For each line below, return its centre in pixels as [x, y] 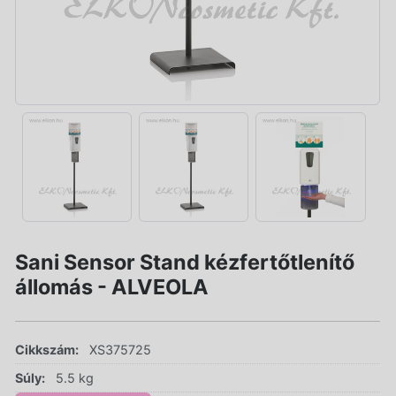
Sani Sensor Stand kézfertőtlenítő [185, 262]
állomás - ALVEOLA [112, 286]
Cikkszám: [47, 349]
